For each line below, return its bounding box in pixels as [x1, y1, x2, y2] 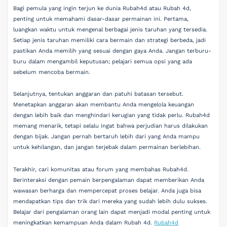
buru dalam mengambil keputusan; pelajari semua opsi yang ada [13, 58, 193, 65]
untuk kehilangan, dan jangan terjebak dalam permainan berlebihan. [13, 144, 201, 151]
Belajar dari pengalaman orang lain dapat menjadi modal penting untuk [13, 208, 211, 215]
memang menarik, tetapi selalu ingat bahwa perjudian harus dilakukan [13, 123, 208, 130]
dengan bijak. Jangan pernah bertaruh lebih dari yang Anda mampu [13, 133, 200, 140]
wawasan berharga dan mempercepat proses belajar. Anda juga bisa [13, 187, 202, 194]
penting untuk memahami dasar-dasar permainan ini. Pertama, [13, 15, 189, 22]
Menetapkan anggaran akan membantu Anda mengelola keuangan [13, 101, 195, 108]
